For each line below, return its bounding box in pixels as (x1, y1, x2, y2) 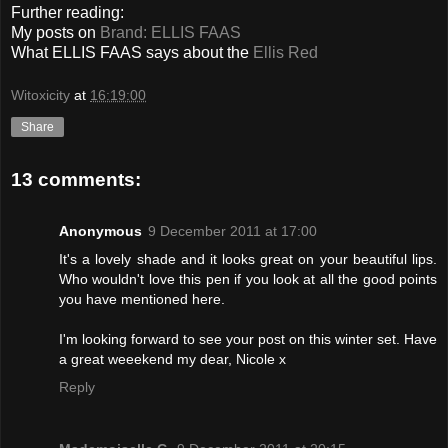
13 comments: (11, 169, 141, 191)
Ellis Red (253, 43, 318, 61)
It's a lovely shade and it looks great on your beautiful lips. (59, 251, 437, 268)
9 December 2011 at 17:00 (148, 223, 317, 240)
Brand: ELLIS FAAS (100, 23, 241, 41)
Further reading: (11, 3, 124, 21)
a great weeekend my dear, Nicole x (59, 351, 286, 368)
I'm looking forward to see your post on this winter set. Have (59, 331, 437, 348)
